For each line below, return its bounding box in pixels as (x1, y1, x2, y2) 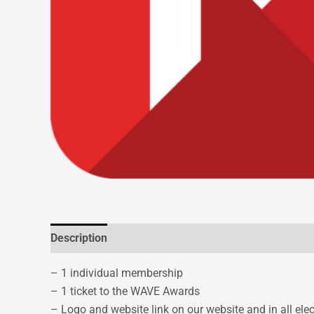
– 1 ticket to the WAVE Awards (50, 284, 200, 298)
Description (50, 231, 107, 245)
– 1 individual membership (50, 266, 183, 280)
